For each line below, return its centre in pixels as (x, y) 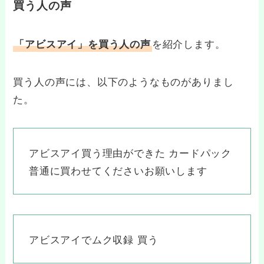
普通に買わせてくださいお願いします (118, 170)
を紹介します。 (189, 43)
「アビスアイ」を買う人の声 (82, 44)
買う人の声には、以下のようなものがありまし (123, 81)
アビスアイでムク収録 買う (93, 239)
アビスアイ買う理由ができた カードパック (130, 152)
